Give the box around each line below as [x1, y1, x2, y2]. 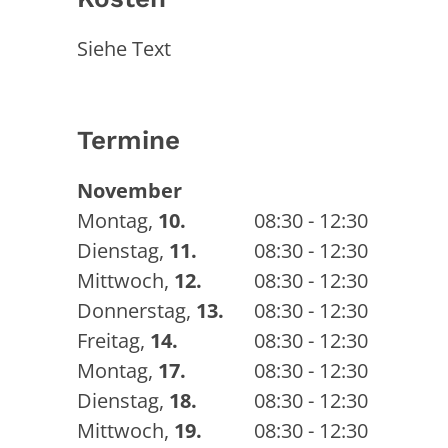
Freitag [77, 326, 140, 354]
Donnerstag [77, 296, 186, 324]
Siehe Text [77, 34, 171, 62]
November [77, 176, 182, 204]
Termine [77, 124, 180, 155]
